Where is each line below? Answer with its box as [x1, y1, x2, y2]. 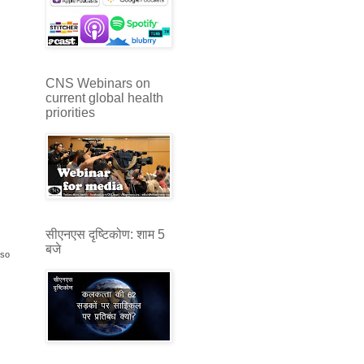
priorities [45, 105, 95, 119]
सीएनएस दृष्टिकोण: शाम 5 [45, 227, 165, 241]
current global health [45, 90, 163, 105]
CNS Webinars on [45, 76, 150, 90]
